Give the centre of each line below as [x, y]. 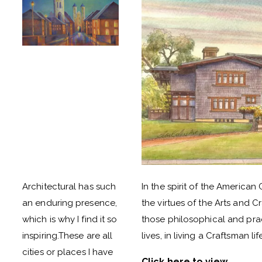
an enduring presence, [70, 203]
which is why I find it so [70, 219]
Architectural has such [69, 187]
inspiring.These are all [68, 236]
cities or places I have [68, 252]
